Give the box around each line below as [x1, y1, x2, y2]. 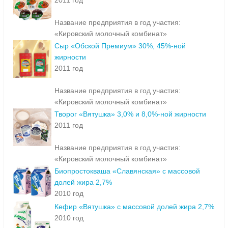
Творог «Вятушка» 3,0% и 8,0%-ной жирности [54, 110, 206, 119]
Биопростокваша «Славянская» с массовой [54, 167, 200, 176]
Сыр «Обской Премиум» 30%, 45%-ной [54, 42, 186, 50]
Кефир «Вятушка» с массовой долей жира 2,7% [54, 203, 214, 211]
